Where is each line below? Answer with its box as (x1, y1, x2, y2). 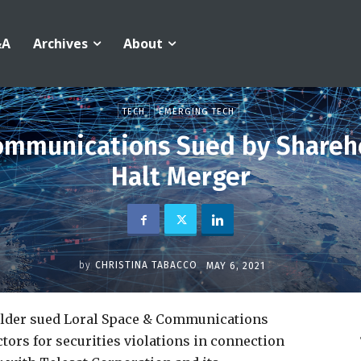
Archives (33, 35, 89, 52)
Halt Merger (110, 161, 251, 192)
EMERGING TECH (159, 106, 234, 117)
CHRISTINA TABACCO (94, 259, 197, 272)
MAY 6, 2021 (205, 259, 265, 272)
